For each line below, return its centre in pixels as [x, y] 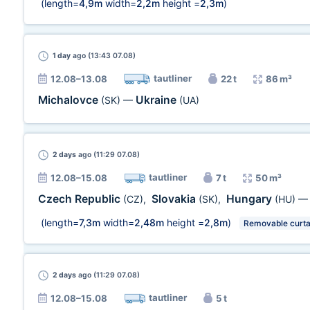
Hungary [250, 199]
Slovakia [175, 199]
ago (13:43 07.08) [103, 56]
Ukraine [157, 100]
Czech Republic [81, 199]
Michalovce [70, 100]
